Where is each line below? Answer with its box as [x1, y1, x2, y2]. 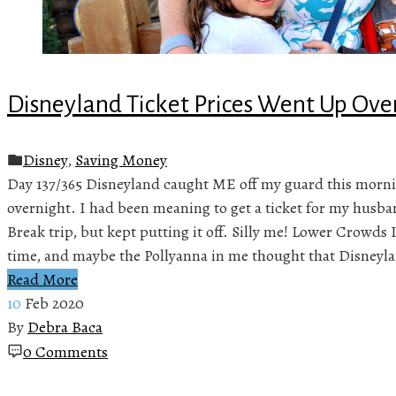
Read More [7, 268, 78, 290]
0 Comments [23, 340, 108, 362]
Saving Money [75, 148, 167, 171]
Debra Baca [27, 316, 103, 338]
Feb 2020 [25, 292, 84, 314]
